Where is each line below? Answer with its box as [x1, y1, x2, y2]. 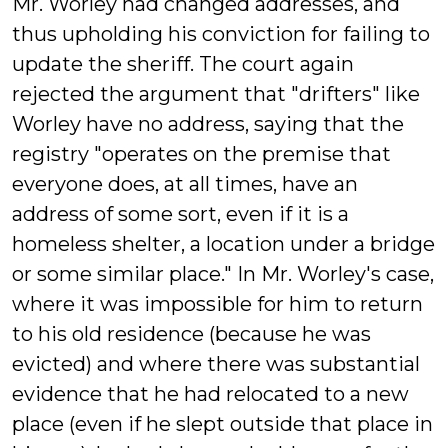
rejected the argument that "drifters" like [12, 82, 420, 106]
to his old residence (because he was [12, 322, 371, 346]
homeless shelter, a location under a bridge [12, 232, 435, 256]
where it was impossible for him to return [12, 292, 423, 316]
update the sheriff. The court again [12, 52, 354, 76]
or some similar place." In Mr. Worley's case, [12, 262, 434, 286]
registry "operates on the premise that [12, 142, 391, 166]
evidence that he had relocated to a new [12, 382, 409, 406]
